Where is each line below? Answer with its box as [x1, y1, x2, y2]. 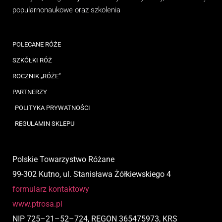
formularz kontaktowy [12, 184, 89, 194]
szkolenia [89, 5, 120, 15]
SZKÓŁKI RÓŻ [12, 56, 52, 64]
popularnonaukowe [12, 5, 75, 15]
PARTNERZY [12, 88, 47, 96]
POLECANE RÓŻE [12, 40, 61, 48]
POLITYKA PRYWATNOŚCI [15, 104, 90, 111]
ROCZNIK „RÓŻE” [12, 72, 61, 80]
